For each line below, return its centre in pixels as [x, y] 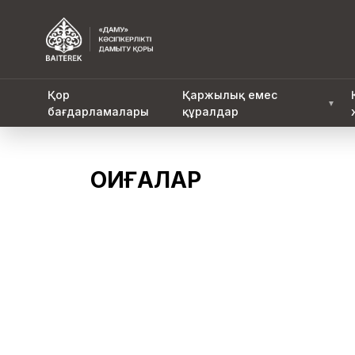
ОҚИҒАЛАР [146, 180]
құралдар [211, 111]
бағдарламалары [98, 111]
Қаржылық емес [230, 95]
